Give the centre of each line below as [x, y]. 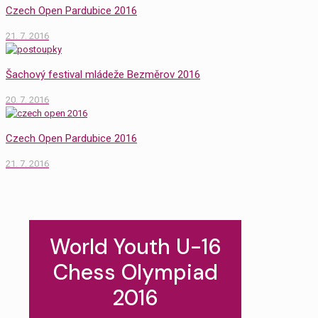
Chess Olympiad [135, 272]
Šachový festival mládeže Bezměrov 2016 [103, 75]
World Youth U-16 [135, 247]
